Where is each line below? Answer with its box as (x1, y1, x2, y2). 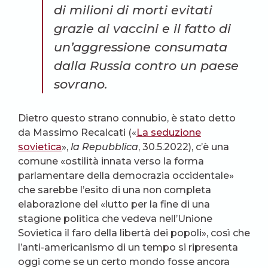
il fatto (173, 20, 215, 36)
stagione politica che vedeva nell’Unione (18, 212, 212, 224)
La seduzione (136, 126, 201, 138)
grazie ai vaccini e (54, 20, 173, 36)
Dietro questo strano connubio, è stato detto (18, 112, 236, 124)
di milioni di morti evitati (54, 2, 212, 17)
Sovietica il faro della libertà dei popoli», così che (18, 227, 250, 239)
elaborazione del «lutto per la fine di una (18, 198, 210, 210)
